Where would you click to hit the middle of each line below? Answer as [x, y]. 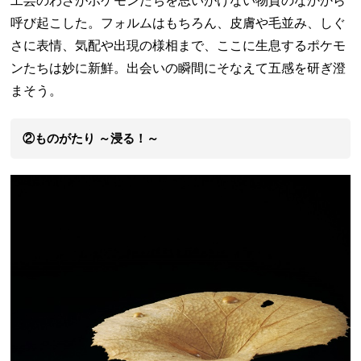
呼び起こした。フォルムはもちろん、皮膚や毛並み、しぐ [178, 23]
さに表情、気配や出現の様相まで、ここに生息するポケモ [178, 45]
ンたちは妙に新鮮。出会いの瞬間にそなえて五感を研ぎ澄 [178, 68]
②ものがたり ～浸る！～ [91, 138]
